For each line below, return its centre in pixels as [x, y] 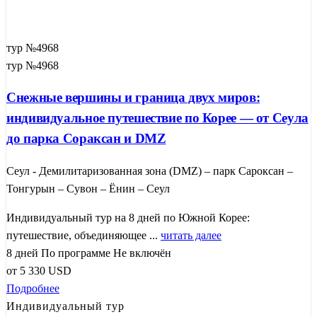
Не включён [142, 253]
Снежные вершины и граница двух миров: [133, 98]
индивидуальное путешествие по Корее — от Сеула [157, 118]
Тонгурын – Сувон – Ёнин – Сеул [88, 189]
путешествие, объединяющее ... [83, 236]
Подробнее [33, 289]
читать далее [191, 236]
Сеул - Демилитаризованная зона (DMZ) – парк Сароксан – [150, 171]
